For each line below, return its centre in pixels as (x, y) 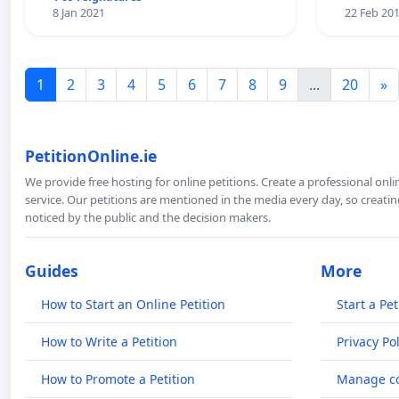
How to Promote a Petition (118, 379)
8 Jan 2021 (78, 12)
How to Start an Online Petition (133, 304)
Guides (52, 270)
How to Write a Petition (109, 341)
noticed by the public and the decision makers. (148, 217)
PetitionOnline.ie (91, 155)
